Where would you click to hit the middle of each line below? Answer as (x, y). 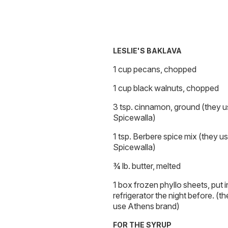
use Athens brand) (146, 206)
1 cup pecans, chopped (155, 69)
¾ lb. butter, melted (147, 166)
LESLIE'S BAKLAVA (147, 51)
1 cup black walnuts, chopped (166, 88)
